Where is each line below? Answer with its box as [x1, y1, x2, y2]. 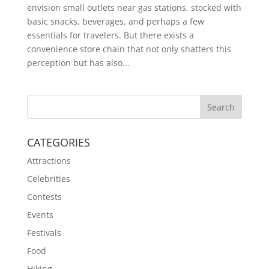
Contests [26, 190, 62, 202]
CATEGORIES [26, 134, 90, 150]
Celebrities [26, 172, 70, 184]
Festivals [26, 226, 61, 238]
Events [26, 208, 53, 220]
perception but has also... [26, 56, 130, 68]
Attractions [26, 154, 71, 166]
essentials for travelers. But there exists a [26, 29, 194, 41]
